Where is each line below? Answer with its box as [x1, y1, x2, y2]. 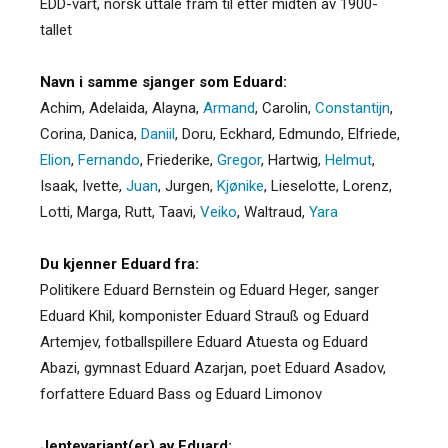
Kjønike [217, 176, 264, 195]
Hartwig [268, 150, 318, 169]
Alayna [152, 98, 196, 117]
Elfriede [348, 124, 397, 143]
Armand [203, 98, 255, 117]
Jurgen [165, 176, 210, 195]
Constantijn [315, 98, 390, 117]
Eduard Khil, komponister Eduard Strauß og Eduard [40, 306, 369, 325]
